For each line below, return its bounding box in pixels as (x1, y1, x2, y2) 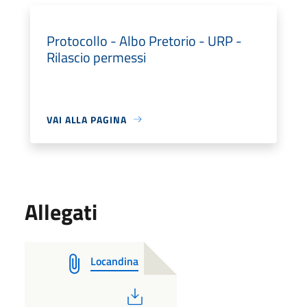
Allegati (25, 195, 97, 228)
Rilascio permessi (47, 46, 146, 68)
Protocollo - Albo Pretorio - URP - (47, 29, 242, 51)
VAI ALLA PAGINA (47, 112, 127, 127)
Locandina (90, 252, 138, 269)
